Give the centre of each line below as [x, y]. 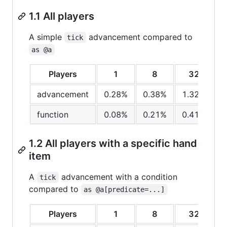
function [53, 114]
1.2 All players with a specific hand [113, 143]
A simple [47, 37]
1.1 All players [62, 16]
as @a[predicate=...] [124, 189]
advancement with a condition [119, 177]
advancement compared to [139, 37]
